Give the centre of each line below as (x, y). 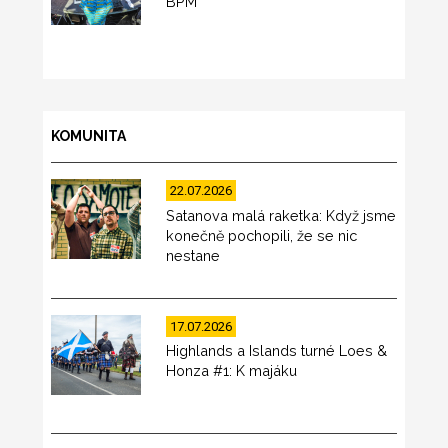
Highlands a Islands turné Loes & (277, 351)
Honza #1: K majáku (232, 371)
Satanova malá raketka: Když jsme (281, 215)
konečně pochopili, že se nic (262, 235)
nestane (193, 255)
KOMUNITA (88, 135)
